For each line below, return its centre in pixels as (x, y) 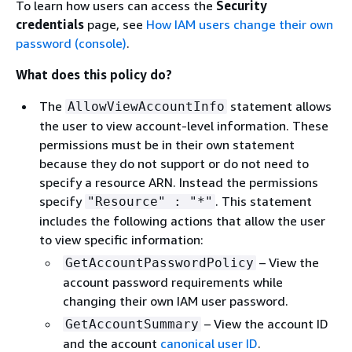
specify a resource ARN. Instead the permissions (179, 182)
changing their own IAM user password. (176, 301)
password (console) (71, 43)
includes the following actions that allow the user (182, 221)
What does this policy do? (94, 75)
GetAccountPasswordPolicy (159, 263)
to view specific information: (121, 240)
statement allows (279, 106)
